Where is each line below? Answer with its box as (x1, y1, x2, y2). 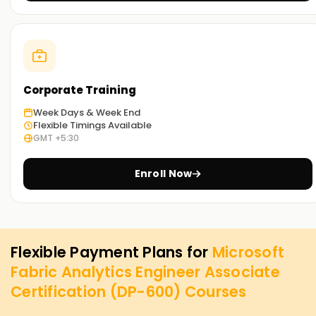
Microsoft (212, 242, 284, 263)
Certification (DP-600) (11, 281, 185, 303)
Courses (184, 281, 247, 303)
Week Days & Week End (33, 106, 140, 120)
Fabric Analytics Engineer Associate (11, 262, 280, 283)
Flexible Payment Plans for (11, 242, 212, 263)
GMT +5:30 (33, 132, 79, 145)
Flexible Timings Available (33, 119, 152, 133)
